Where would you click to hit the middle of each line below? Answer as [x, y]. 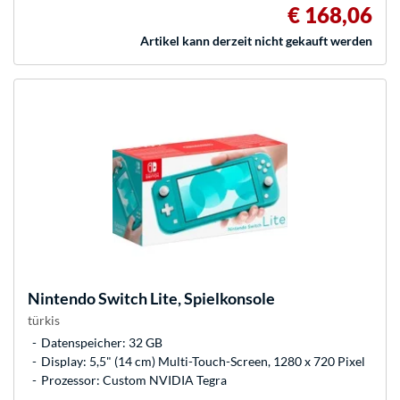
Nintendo [62, 299]
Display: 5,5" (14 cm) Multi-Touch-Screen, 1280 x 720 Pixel [203, 362]
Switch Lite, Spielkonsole [185, 299]
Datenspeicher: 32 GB [102, 343]
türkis [44, 321]
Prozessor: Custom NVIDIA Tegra [134, 380]
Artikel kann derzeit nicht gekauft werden [256, 41]
